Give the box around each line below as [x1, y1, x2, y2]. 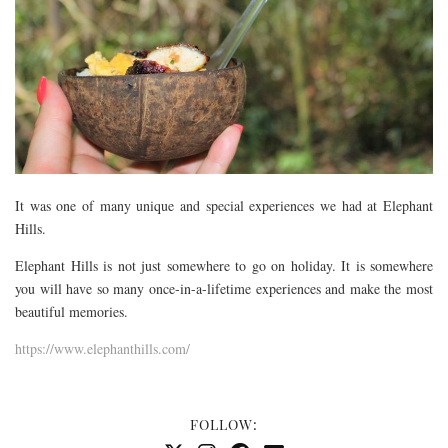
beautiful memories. [15, 302, 128, 322]
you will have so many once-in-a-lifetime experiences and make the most [15, 279, 433, 299]
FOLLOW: [190, 415, 258, 435]
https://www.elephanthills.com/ [15, 339, 190, 359]
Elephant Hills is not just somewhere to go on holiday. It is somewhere [15, 256, 433, 276]
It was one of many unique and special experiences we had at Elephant [15, 196, 433, 216]
